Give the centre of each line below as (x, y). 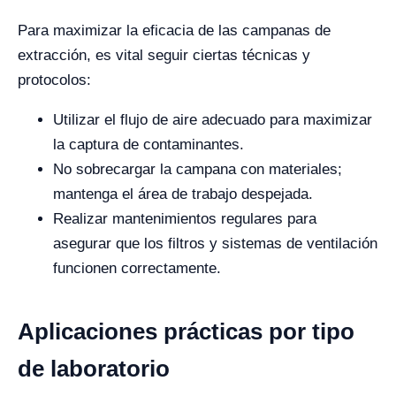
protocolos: (54, 80)
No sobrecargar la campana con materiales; (198, 169)
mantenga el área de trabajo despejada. (183, 194)
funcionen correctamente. (137, 268)
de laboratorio (94, 368)
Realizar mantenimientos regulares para (185, 218)
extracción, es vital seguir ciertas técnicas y (164, 55)
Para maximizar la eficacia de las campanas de (174, 30)
